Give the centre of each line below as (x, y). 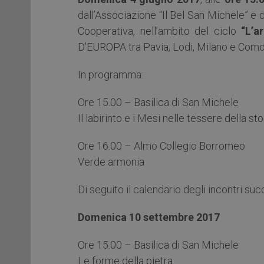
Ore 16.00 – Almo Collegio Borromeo (161, 146)
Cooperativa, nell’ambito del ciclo (160, 31)
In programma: (110, 74)
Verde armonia (111, 161)
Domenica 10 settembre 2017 (149, 217)
